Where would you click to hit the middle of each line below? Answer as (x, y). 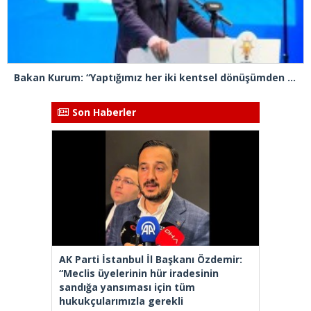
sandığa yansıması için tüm (127, 287)
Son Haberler (104, 112)
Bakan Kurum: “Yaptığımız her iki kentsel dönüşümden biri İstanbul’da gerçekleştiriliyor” (292, 77)
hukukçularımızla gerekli (121, 301)
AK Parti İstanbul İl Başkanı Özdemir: (151, 259)
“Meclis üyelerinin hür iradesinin (139, 273)
